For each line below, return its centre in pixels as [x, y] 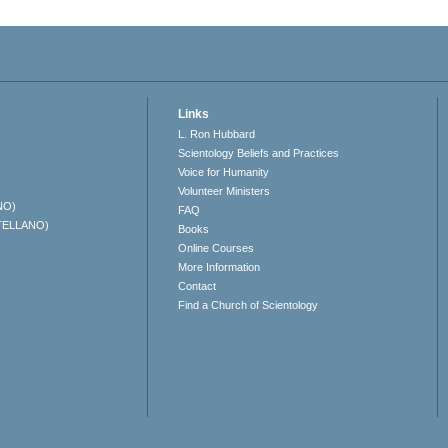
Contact [197, 286]
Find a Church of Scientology [248, 305]
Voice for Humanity [224, 172]
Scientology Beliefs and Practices [259, 153]
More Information [219, 267]
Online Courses [216, 248]
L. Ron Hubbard [217, 134]
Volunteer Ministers [224, 191]
